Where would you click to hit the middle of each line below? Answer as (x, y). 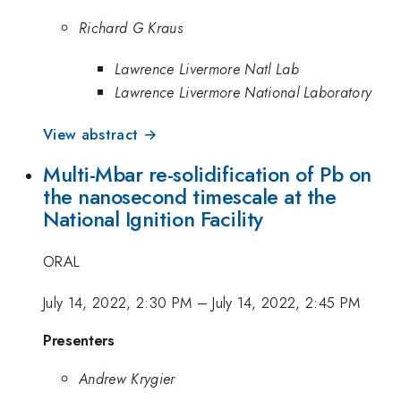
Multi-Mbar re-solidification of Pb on (207, 175)
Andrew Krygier (127, 379)
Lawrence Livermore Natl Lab (207, 69)
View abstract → (100, 134)
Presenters (79, 340)
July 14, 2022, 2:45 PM (286, 303)
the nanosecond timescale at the (190, 197)
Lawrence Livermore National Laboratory (243, 93)
